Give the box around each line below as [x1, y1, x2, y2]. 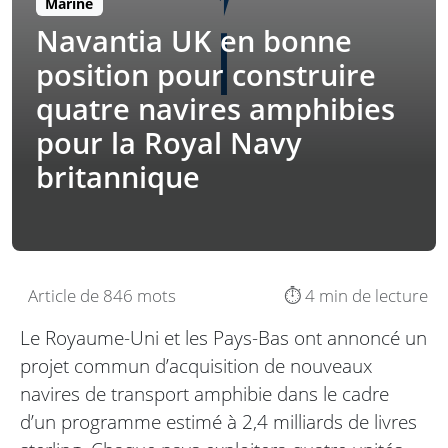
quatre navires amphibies [36, 89, 395, 129]
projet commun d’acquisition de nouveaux [20, 352, 372, 380]
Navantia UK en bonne [36, 21, 352, 61]
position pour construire [36, 55, 376, 95]
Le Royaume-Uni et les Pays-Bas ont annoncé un [20, 324, 427, 352]
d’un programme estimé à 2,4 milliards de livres [20, 408, 417, 436]
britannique [36, 157, 200, 197]
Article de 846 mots [28, 284, 176, 308]
